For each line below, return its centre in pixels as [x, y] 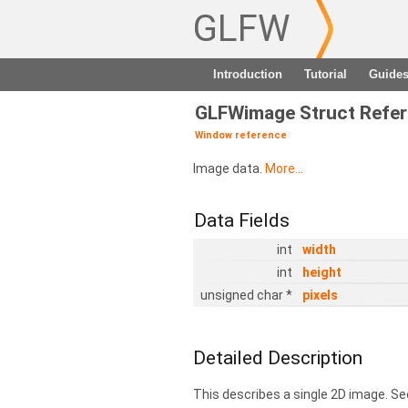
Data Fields [242, 220]
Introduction [248, 74]
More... [284, 168]
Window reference [241, 135]
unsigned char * [248, 295]
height [322, 272]
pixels [320, 295]
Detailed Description [278, 357]
